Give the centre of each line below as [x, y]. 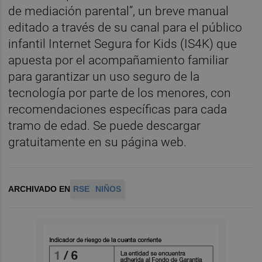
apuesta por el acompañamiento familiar [119, 60]
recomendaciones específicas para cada [118, 109]
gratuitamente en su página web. [98, 142]
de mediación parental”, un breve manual [119, 11]
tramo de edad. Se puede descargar [105, 125]
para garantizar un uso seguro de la [104, 76]
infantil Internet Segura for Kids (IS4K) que [123, 44]
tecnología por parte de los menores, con [120, 93]
